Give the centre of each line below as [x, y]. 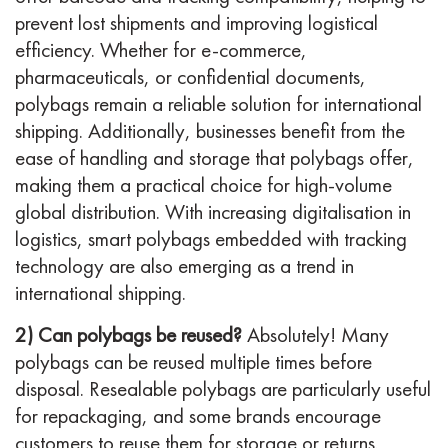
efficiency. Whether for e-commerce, [161, 50]
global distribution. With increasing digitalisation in [213, 212]
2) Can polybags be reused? [131, 335]
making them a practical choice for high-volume [203, 185]
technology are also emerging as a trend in [184, 266]
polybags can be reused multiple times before [193, 362]
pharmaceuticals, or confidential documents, [190, 77]
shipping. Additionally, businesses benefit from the [210, 131]
